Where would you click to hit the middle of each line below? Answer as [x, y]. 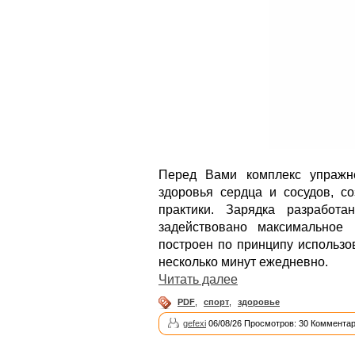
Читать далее [198, 279]
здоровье [259, 302]
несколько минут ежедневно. [243, 261]
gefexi [195, 323]
